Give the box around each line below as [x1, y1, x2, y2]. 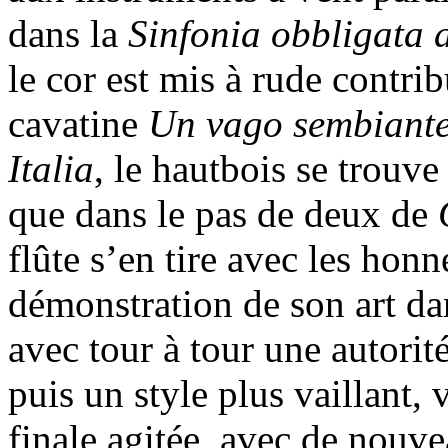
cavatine [8, 102, 148, 146]
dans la [8, 12, 128, 56]
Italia [8, 147, 94, 191]
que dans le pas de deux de [8, 192, 438, 236]
